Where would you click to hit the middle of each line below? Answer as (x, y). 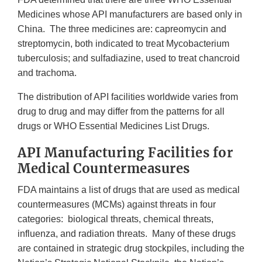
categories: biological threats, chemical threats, (116, 219)
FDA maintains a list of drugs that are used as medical (129, 189)
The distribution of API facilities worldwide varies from (128, 96)
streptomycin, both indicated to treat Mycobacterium (123, 43)
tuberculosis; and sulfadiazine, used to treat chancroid (129, 58)
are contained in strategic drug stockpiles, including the (131, 248)
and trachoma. (47, 73)
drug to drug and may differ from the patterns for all (121, 111)
